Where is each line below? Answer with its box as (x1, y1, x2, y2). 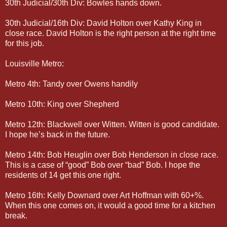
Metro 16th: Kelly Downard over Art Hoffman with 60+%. (5, 191, 204, 200)
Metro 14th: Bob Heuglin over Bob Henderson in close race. (5, 150, 218, 159)
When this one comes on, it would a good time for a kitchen (5, 201, 215, 210)
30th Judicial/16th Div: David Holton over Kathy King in (5, 18, 202, 27)
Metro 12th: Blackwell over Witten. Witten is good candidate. (5, 120, 219, 129)
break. (5, 211, 27, 220)
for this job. (5, 39, 44, 48)
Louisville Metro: (5, 59, 64, 68)
